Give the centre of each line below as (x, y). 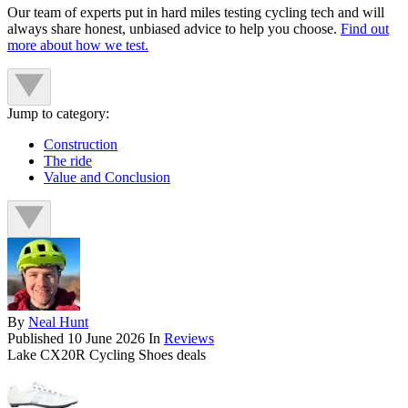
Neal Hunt (58, 321)
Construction (81, 144)
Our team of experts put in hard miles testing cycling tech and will (196, 12)
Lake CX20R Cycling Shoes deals (107, 354)
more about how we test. (78, 45)
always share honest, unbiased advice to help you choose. (174, 28)
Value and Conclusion (107, 177)
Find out (365, 28)
